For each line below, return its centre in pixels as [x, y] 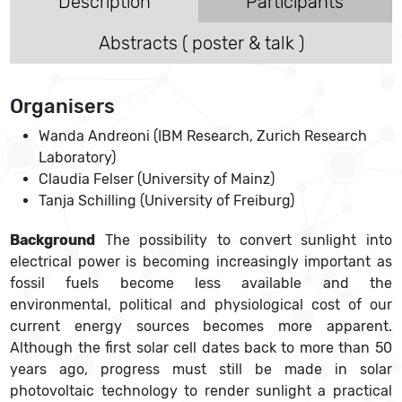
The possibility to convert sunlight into [244, 240]
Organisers [63, 107]
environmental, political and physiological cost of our [201, 305]
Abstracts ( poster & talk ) [201, 44]
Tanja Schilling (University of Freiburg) [167, 201]
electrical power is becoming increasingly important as [201, 262]
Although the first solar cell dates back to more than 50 [201, 348]
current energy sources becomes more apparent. [201, 327]
